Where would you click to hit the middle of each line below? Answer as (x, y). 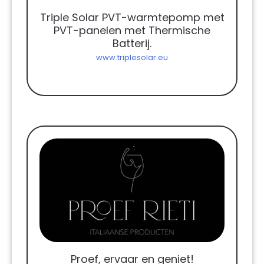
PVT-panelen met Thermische (132, 30)
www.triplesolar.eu (132, 57)
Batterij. (132, 43)
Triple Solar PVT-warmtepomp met (132, 17)
